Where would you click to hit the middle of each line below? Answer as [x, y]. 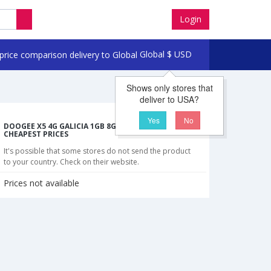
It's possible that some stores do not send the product [97, 151]
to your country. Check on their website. [71, 162]
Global [152, 54]
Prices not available [41, 183]
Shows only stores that [169, 88]
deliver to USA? [170, 99]
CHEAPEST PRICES [36, 134]
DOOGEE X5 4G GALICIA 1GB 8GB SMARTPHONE [89, 126]
